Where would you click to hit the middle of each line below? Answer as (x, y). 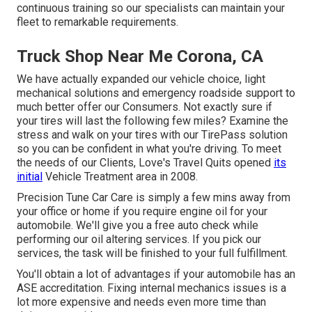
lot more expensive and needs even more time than (141, 302)
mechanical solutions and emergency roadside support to (156, 93)
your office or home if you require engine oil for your (142, 212)
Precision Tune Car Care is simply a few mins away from (154, 198)
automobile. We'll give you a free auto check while (138, 226)
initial (30, 177)
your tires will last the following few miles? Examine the (153, 121)
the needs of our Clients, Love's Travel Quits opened (145, 163)
